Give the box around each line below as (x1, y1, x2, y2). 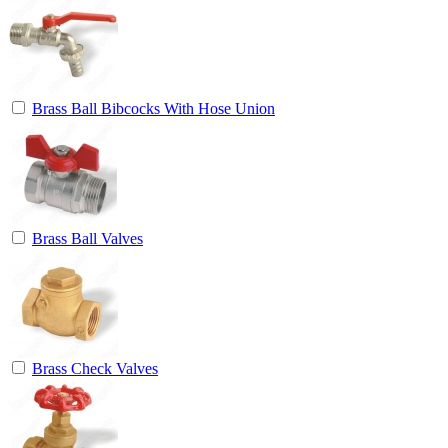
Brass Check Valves (32, 359, 158, 377)
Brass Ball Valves (32, 229, 143, 247)
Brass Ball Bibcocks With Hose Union (32, 99, 275, 117)
